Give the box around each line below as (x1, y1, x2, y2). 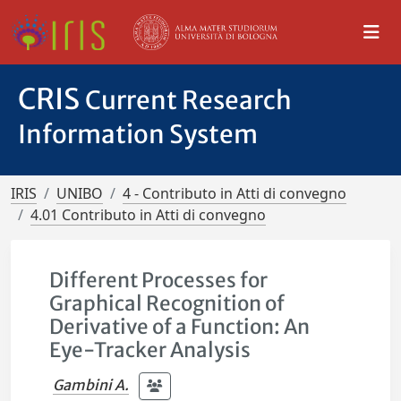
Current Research (85, 84, 292, 116)
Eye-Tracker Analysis (49, 337, 252, 363)
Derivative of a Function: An (49, 314, 311, 339)
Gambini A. (53, 375, 130, 394)
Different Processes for (49, 268, 269, 293)
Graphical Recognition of (49, 291, 286, 316)
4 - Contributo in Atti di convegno (123, 183, 346, 203)
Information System (18, 118, 258, 150)
